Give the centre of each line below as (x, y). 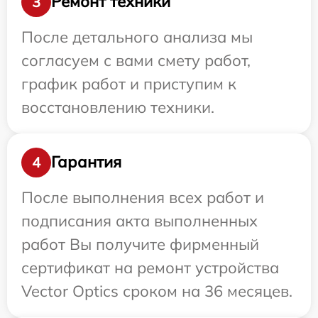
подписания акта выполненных (139, 220)
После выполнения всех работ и (143, 197)
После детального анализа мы (137, 37)
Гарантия (86, 162)
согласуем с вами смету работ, (136, 60)
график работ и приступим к (129, 83)
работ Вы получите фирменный (140, 244)
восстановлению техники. (118, 107)
